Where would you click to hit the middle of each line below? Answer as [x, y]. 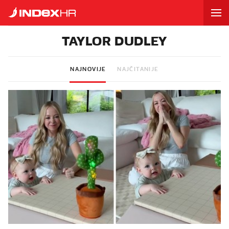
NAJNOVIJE [88, 69]
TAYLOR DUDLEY [114, 41]
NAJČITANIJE [138, 69]
